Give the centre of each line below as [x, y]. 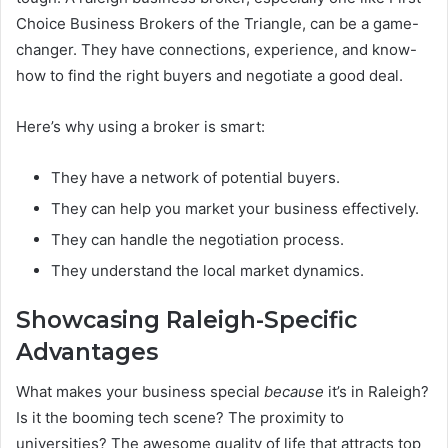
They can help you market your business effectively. [235, 208]
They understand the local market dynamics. [207, 270]
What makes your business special [140, 392]
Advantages [87, 351]
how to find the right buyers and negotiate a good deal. [209, 75]
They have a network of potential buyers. [195, 177]
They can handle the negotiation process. [197, 239]
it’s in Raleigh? [376, 392]
